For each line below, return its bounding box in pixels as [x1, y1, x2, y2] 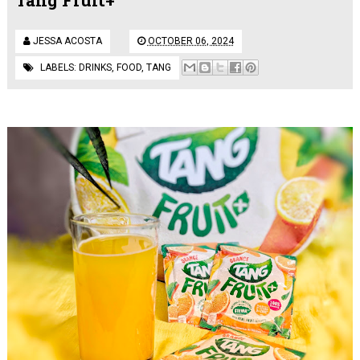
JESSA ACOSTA [32, 35, 102, 47]
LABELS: [39, 61, 79, 73]
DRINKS [78, 61, 112, 73]
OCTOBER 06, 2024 [147, 35, 234, 47]
